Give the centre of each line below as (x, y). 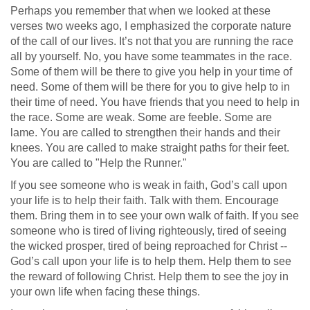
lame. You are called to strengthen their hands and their (145, 133)
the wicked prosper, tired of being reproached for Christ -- (149, 246)
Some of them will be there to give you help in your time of (151, 72)
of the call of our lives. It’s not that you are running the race (152, 41)
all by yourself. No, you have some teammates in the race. (151, 56)
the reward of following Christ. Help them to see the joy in (149, 276)
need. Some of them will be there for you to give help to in (150, 87)
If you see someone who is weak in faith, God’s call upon (149, 185)
